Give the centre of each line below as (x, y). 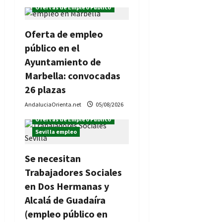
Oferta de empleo (64, 34)
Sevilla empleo (56, 132)
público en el (52, 48)
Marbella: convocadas (73, 76)
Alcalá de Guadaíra (65, 200)
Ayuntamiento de (63, 62)
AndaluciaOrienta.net (54, 105)
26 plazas (45, 90)
